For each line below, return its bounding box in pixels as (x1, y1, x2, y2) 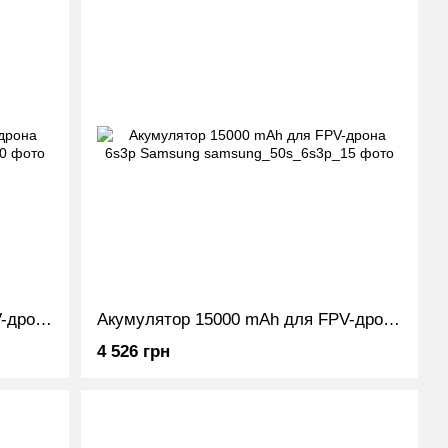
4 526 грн (97, 342, 171, 361)
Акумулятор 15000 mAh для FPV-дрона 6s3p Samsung (383, 310, 401, 329)
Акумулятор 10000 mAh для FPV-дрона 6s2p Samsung (34, 310, 52, 329)
